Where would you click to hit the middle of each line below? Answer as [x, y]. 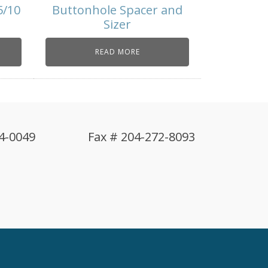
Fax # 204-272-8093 [141, 137]
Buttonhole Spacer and [117, 10]
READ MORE [117, 52]
